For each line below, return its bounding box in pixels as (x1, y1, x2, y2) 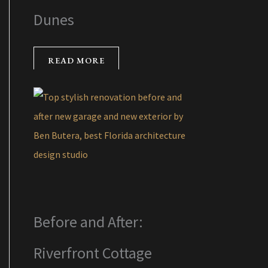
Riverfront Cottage (33, 242, 152, 263)
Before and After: (33, 211, 143, 232)
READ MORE (48, 54, 105, 66)
